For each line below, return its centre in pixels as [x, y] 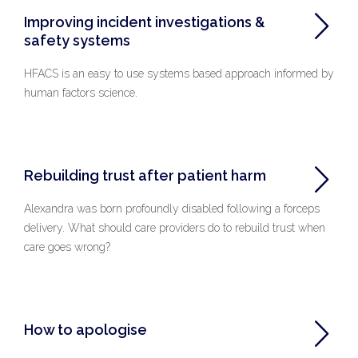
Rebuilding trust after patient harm [145, 175]
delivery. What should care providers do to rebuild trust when [175, 228]
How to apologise [86, 330]
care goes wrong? [67, 247]
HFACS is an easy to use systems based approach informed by [179, 74]
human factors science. [81, 93]
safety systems [77, 40]
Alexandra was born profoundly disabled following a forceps [172, 209]
